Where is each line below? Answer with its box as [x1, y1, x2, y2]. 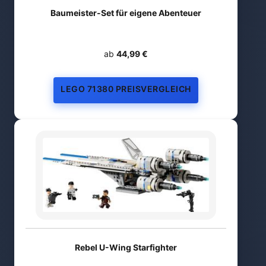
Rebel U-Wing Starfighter [75, 242, 177, 252]
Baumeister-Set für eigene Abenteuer [50, 7, 201, 18]
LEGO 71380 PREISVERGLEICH [61, 83, 191, 94]
